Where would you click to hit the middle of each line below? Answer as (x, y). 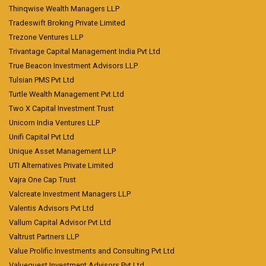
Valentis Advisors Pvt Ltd (51, 208)
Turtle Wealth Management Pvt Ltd (66, 94)
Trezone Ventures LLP (46, 37)
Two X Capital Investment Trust (61, 108)
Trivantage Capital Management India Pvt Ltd (85, 51)
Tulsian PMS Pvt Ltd (42, 80)
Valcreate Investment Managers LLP (70, 194)
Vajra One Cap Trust (42, 180)
